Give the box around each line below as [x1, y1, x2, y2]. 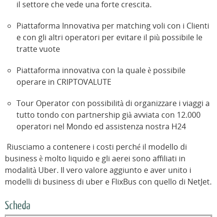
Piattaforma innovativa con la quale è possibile [16, 65, 186, 76]
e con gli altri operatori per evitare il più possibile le [16, 32, 202, 43]
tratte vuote [16, 44, 60, 55]
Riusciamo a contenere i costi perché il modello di [5, 141, 187, 153]
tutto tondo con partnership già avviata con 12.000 [16, 109, 201, 121]
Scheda [5, 200, 30, 212]
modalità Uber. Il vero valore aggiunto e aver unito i [5, 165, 191, 176]
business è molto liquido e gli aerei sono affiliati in [5, 153, 186, 164]
